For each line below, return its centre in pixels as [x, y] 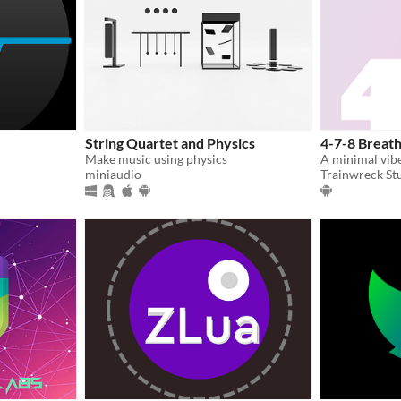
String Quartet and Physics [170, 142]
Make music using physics [156, 158]
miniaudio [113, 174]
